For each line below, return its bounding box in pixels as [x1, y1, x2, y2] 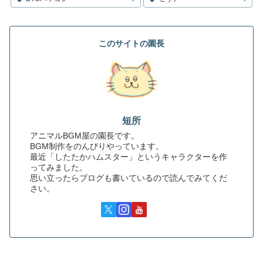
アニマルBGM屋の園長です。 [30, 130, 140, 140]
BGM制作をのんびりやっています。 [30, 141, 164, 151]
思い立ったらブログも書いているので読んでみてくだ [30, 173, 228, 183]
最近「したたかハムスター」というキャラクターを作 [30, 151, 228, 161]
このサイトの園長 [99, 38, 164, 48]
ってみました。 [30, 162, 88, 172]
